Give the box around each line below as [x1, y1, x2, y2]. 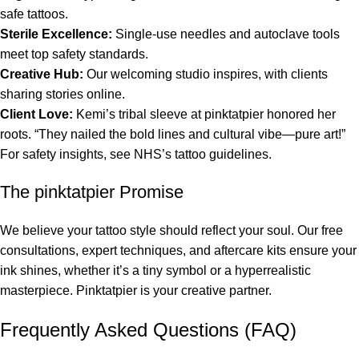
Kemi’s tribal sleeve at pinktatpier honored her [73, 107, 336, 122]
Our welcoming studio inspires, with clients [83, 67, 328, 82]
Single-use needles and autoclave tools [112, 27, 340, 42]
